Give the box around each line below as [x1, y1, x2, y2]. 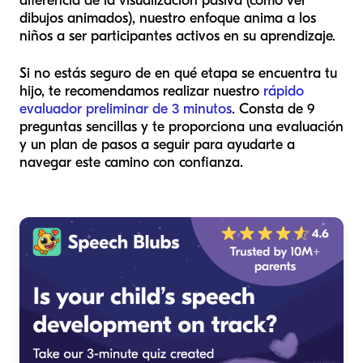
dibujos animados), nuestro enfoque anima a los [19, 9, 316, 27]
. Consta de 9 [232, 100, 314, 117]
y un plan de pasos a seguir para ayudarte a [19, 135, 295, 153]
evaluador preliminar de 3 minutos [19, 100, 232, 117]
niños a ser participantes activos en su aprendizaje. [19, 27, 335, 45]
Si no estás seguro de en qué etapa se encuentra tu [19, 64, 337, 82]
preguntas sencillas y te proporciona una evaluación [19, 117, 344, 135]
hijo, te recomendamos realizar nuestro [19, 82, 263, 100]
